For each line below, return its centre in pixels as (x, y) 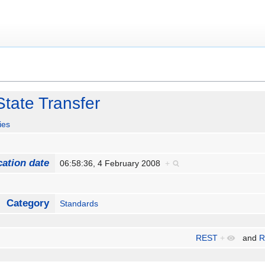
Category (28, 203)
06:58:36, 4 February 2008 (113, 164)
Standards (79, 204)
